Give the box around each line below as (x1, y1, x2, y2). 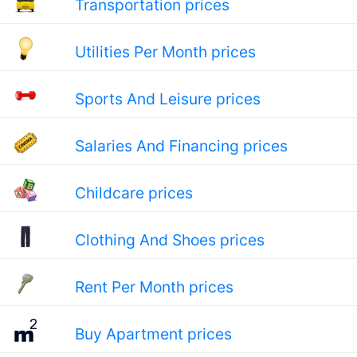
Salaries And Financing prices (74, 136, 288, 155)
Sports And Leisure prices (74, 89, 261, 108)
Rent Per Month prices (74, 277, 233, 296)
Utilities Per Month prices (74, 42, 256, 61)
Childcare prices (74, 183, 193, 202)
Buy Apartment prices (74, 324, 232, 343)
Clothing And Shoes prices (74, 230, 265, 249)
